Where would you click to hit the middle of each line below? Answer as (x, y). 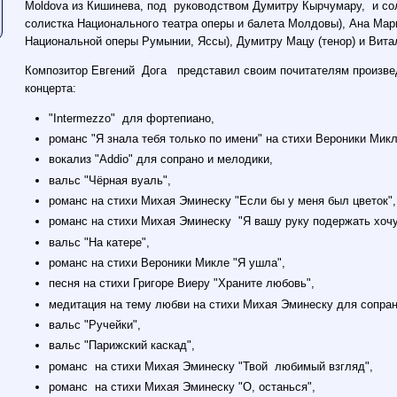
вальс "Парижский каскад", (122, 346)
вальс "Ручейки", (95, 325)
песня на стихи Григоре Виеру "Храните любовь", (182, 284)
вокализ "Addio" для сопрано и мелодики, (161, 160)
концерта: (51, 89)
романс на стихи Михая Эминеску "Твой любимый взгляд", (211, 366)
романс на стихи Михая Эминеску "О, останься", (183, 387)
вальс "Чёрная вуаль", (110, 180)
